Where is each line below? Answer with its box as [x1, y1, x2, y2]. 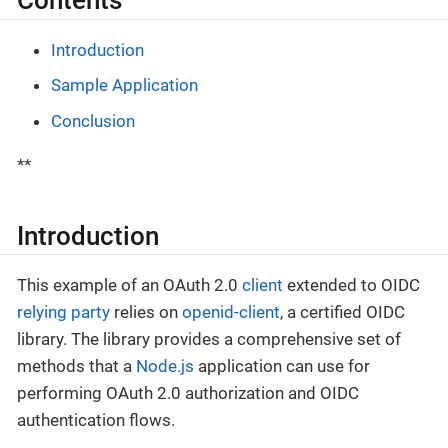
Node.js [136, 356, 194, 377]
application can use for [194, 356, 370, 377]
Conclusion [51, 110, 135, 131]
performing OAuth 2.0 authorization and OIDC [17, 383, 359, 404]
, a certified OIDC [280, 302, 405, 323]
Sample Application [51, 75, 198, 96]
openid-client [182, 302, 280, 323]
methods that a [17, 356, 136, 377]
